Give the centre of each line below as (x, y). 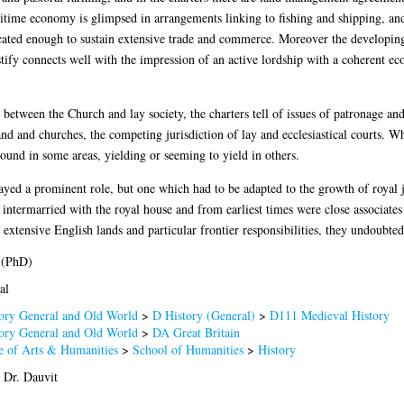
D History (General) (203, 315)
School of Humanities (188, 349)
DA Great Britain (196, 332)
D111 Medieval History (329, 315)
